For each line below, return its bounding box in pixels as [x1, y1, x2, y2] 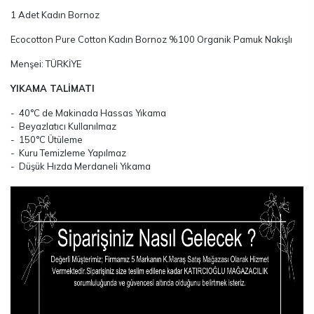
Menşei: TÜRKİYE [11, 58, 81, 69]
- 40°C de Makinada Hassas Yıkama [11, 107, 166, 118]
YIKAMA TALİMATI [11, 83, 95, 94]
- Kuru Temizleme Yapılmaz [11, 147, 126, 158]
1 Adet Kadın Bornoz [11, 9, 100, 20]
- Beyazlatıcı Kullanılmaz [11, 121, 116, 132]
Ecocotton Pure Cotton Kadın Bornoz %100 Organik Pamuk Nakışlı [11, 34, 292, 45]
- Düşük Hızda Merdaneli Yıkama [11, 161, 151, 172]
